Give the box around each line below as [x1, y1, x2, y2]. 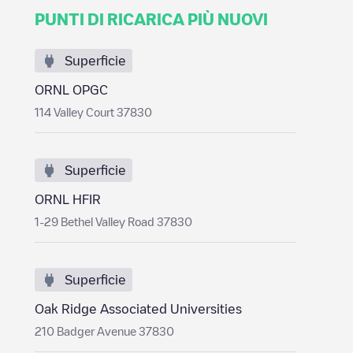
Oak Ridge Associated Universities [35, 303, 242, 315]
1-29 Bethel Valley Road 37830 [35, 216, 192, 227]
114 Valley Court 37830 [35, 106, 152, 117]
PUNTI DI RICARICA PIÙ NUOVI [35, 11, 268, 27]
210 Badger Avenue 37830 [35, 325, 174, 336]
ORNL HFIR [35, 193, 101, 206]
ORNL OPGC [35, 84, 108, 96]
